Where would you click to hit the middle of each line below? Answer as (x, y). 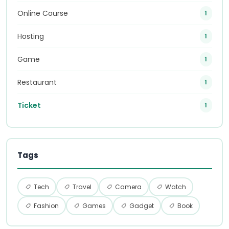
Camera (128, 187)
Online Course (42, 14)
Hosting (30, 37)
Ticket (29, 106)
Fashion (45, 205)
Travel (81, 187)
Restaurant (37, 83)
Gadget (141, 205)
